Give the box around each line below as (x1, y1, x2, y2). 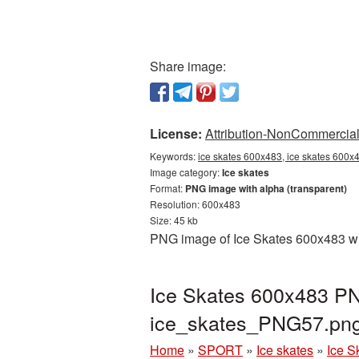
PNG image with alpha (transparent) (185, 181, 347, 196)
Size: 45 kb (150, 213, 198, 227)
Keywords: (150, 149, 198, 163)
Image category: (150, 165, 222, 179)
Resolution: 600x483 (150, 197, 240, 211)
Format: (150, 181, 185, 195)
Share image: (150, 57, 226, 75)
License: (150, 124, 202, 143)
